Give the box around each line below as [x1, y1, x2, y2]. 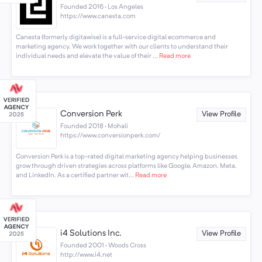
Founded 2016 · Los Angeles [60, 3, 144, 11]
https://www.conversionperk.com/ [60, 132, 161, 139]
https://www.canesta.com [60, 12, 136, 20]
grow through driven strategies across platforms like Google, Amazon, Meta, [15, 163, 237, 170]
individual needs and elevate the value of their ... [15, 53, 158, 60]
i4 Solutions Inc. [60, 229, 122, 239]
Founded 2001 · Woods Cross [60, 242, 147, 250]
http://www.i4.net [60, 251, 113, 259]
